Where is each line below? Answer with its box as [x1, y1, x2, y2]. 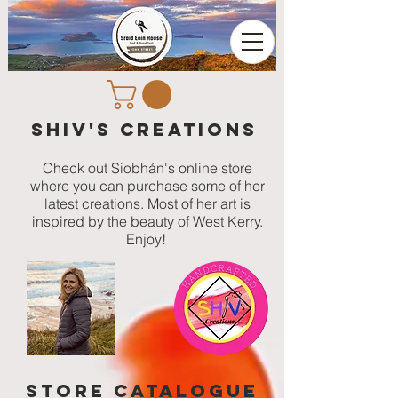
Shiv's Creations [31, 118, 258, 141]
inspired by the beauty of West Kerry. [32, 212, 263, 231]
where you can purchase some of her [30, 177, 265, 195]
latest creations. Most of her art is [44, 195, 251, 213]
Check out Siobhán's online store [43, 159, 252, 178]
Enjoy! [125, 230, 170, 249]
